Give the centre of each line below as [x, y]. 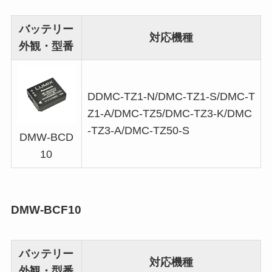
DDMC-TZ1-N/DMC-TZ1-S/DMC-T [171, 97]
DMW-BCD [46, 138]
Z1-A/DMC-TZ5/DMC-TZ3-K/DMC [169, 114]
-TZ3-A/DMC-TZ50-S [138, 131]
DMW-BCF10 [46, 210]
